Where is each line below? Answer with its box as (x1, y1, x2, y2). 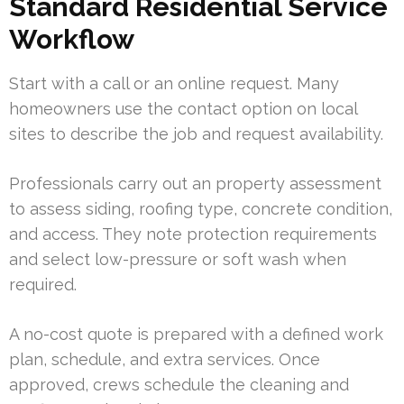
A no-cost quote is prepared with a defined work (9, 324, 383, 344)
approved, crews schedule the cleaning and (9, 374, 349, 394)
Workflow (9, 23, 134, 55)
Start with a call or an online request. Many (9, 73, 339, 93)
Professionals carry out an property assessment (9, 173, 381, 193)
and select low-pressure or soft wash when (9, 249, 346, 269)
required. (9, 274, 77, 294)
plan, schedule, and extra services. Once (9, 349, 320, 369)
